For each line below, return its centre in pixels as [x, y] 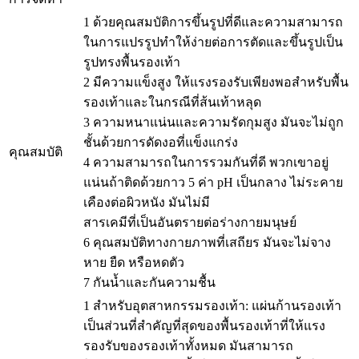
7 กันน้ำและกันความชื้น [149, 283]
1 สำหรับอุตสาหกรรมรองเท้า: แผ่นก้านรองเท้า [212, 306]
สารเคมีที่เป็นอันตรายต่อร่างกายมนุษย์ [190, 223]
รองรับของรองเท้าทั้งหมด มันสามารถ [188, 346]
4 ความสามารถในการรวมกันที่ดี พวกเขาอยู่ [206, 163]
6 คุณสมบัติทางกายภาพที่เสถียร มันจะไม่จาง [207, 243]
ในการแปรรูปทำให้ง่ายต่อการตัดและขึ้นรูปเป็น [213, 42]
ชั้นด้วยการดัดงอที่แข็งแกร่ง [161, 143]
